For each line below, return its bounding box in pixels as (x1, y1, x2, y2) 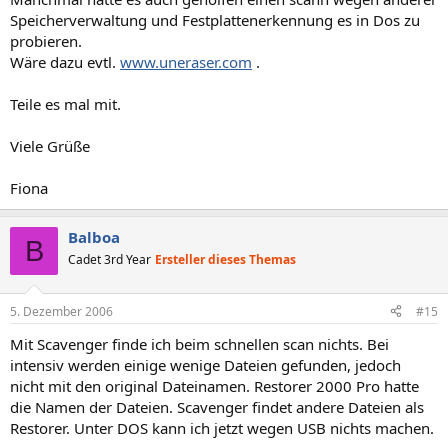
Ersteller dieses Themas (155, 251, 296, 268)
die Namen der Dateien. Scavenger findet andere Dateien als (10, 396, 424, 417)
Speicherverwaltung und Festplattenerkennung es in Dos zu (10, 10, 420, 30)
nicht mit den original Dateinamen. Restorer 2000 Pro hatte (10, 375, 419, 396)
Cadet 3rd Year (68, 251, 151, 268)
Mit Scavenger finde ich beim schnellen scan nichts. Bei (10, 333, 389, 354)
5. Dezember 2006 (10, 302, 113, 320)
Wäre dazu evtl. (10, 52, 120, 72)
